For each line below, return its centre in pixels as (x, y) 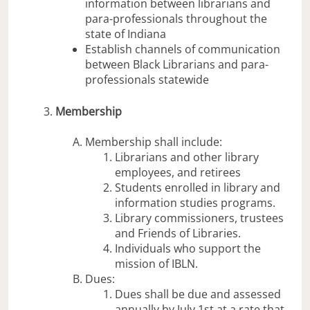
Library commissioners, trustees (200, 218)
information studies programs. (195, 202)
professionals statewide (147, 79)
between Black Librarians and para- (177, 64)
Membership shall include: (154, 142)
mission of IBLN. (157, 263)
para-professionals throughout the (176, 18)
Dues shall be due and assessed (198, 294)
